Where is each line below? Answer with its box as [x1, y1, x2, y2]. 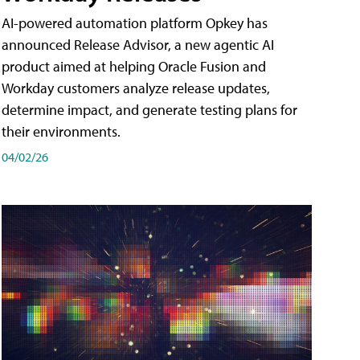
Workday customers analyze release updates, [2, 79, 270, 98]
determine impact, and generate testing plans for [2, 100, 297, 120]
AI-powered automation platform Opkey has [2, 14, 268, 33]
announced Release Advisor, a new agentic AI [2, 35, 274, 55]
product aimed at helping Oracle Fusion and [2, 57, 266, 76]
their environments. [2, 122, 121, 141]
